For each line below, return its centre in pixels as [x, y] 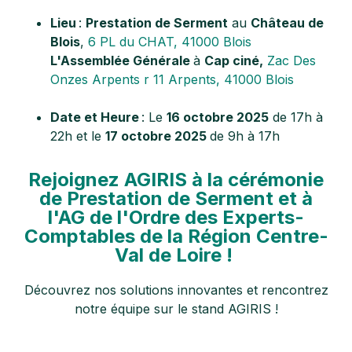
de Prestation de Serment [159, 198]
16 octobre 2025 [218, 117]
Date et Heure [95, 117]
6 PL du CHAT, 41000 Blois [170, 41]
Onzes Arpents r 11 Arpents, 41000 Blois [172, 79]
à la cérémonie [258, 179]
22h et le [78, 136]
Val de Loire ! [176, 255]
